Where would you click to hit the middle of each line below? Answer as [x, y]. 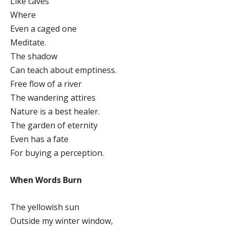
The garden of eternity [54, 125]
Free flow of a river [46, 84]
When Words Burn [46, 180]
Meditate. [28, 42]
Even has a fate [39, 139]
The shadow [34, 56]
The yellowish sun [45, 207]
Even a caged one [43, 28]
